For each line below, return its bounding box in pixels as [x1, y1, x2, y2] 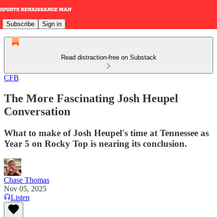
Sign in [42, 20, 62, 28]
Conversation [4, 105, 70, 118]
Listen [11, 193, 30, 201]
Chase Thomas [4, 175, 49, 184]
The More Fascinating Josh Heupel [4, 92, 178, 105]
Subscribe [6, 20, 34, 28]
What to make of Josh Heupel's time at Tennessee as [4, 127, 209, 138]
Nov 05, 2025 [4, 184, 46, 193]
